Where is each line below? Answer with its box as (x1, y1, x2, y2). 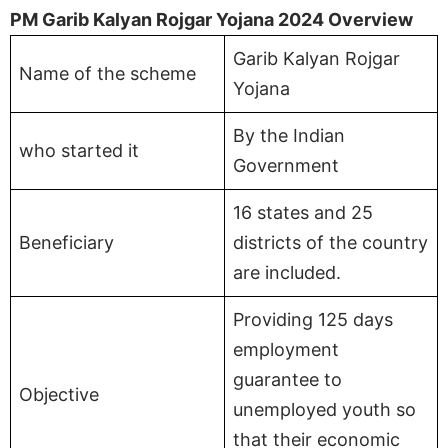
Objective (19, 383, 99, 405)
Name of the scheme (19, 62, 196, 84)
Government (233, 154, 339, 176)
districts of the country (233, 231, 428, 253)
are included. (233, 261, 341, 283)
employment (233, 338, 339, 360)
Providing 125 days (233, 308, 393, 330)
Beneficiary (19, 231, 114, 253)
